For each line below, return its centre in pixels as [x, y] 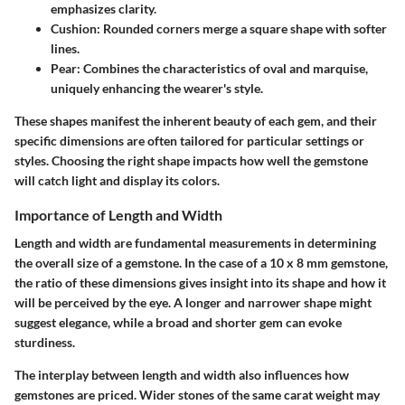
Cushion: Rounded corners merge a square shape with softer [219, 28]
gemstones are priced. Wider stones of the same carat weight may [197, 394]
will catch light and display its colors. [117, 180]
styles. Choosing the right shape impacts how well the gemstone [191, 160]
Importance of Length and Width [118, 214]
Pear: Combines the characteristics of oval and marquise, [209, 68]
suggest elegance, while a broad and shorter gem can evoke [178, 322]
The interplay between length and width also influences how [182, 374]
